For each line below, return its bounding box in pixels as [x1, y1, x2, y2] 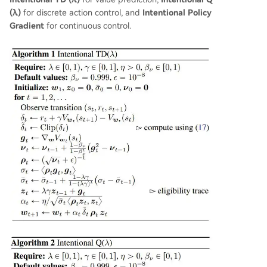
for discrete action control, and [21, 7, 142, 17]
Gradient [10, 20, 44, 30]
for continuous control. [44, 20, 131, 30]
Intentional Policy [142, 7, 212, 17]
